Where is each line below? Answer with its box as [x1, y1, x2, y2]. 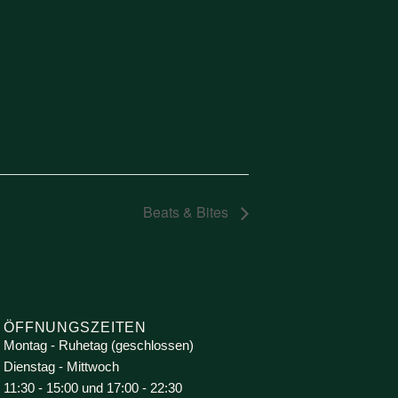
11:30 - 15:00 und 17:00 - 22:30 [4, 379, 182, 395]
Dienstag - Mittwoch [4, 358, 119, 374]
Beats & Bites [143, 201, 232, 222]
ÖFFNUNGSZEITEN [4, 319, 147, 335]
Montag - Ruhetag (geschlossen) [4, 337, 194, 353]
